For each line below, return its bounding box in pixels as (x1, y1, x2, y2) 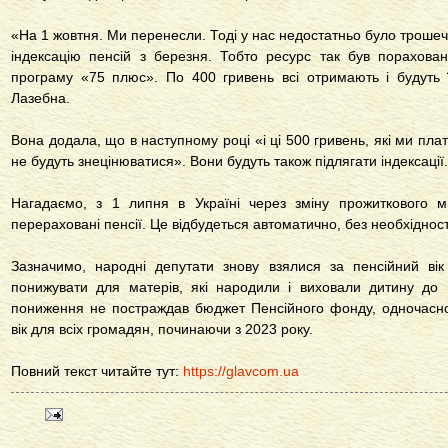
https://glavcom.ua (183, 363, 299, 380)
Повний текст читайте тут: (11, 363, 183, 380)
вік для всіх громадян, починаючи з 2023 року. (11, 321, 313, 338)
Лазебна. (11, 90, 70, 107)
